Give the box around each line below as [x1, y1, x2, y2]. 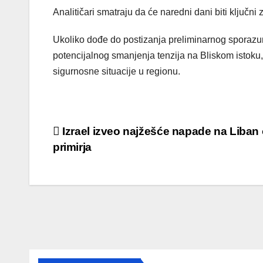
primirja [53, 141, 92, 154]
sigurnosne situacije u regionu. [53, 66, 180, 77]
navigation [52, 148, 147, 171]
